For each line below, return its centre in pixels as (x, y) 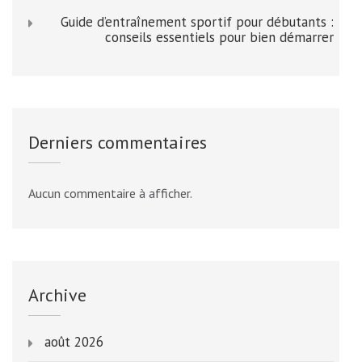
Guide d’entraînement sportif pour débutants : (197, 22)
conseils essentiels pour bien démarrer (219, 38)
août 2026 (74, 342)
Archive (57, 295)
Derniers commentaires (118, 143)
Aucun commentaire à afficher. (110, 194)
